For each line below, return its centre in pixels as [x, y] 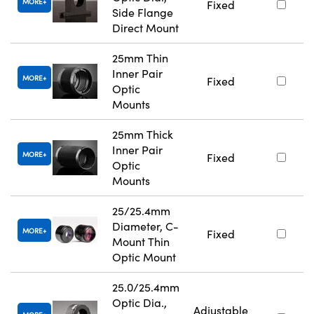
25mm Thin [140, 58]
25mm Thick [143, 135]
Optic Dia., [139, 303]
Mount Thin [141, 242]
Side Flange [143, 13]
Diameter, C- [145, 226]
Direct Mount [145, 28]
